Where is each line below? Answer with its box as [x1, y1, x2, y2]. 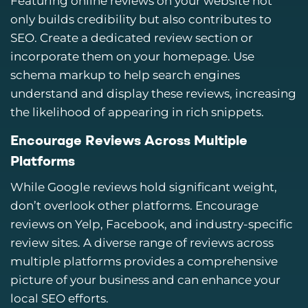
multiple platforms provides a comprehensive [10, 254, 278, 269]
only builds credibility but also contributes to [10, 12, 272, 27]
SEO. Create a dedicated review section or [10, 31, 253, 45]
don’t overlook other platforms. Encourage [10, 199, 258, 213]
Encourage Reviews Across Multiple [10, 135, 247, 149]
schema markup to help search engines [10, 68, 240, 82]
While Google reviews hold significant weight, [10, 180, 277, 195]
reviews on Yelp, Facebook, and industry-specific [10, 217, 293, 232]
